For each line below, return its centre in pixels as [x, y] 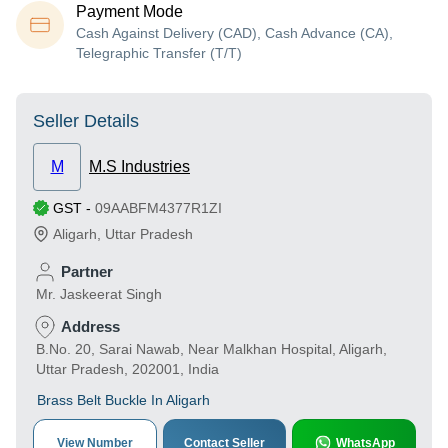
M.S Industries [139, 166]
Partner [87, 271]
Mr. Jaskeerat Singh [99, 294]
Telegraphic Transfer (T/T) [159, 53]
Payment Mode [129, 11]
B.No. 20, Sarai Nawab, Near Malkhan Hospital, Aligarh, [211, 349]
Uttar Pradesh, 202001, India [127, 369]
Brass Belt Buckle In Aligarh [123, 400]
